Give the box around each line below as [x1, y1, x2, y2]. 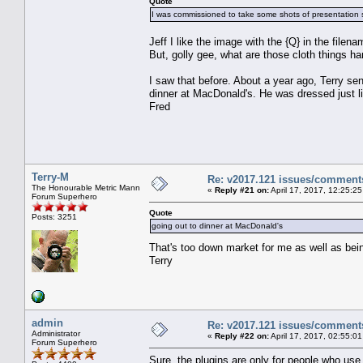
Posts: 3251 [32, 211, 77, 221]
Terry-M [32, 170, 69, 183]
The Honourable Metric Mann [32, 182, 140, 192]
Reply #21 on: [215, 185, 269, 194]
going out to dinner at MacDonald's [152, 220, 283, 230]
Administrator [32, 328, 80, 338]
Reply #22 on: [215, 331, 269, 340]
